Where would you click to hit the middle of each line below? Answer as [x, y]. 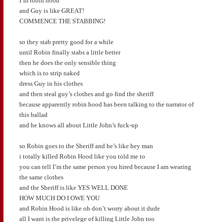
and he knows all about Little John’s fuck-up [79, 125]
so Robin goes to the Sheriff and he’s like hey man [86, 146]
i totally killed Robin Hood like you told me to [82, 157]
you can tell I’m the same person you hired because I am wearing [105, 167]
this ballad [33, 115]
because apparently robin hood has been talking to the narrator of [106, 105]
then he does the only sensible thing [67, 63]
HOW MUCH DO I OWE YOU [59, 198]
